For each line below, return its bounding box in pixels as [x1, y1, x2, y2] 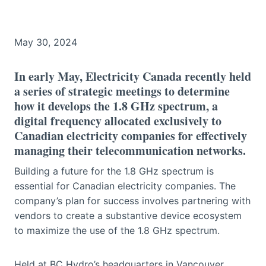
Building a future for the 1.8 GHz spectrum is [14, 164, 214, 177]
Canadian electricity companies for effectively [14, 126, 247, 144]
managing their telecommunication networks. [14, 141, 246, 159]
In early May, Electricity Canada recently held [14, 67, 251, 85]
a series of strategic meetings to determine [14, 82, 230, 100]
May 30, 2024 [14, 36, 77, 48]
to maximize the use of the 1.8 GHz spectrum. [14, 224, 221, 236]
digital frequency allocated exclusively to [14, 112, 221, 129]
